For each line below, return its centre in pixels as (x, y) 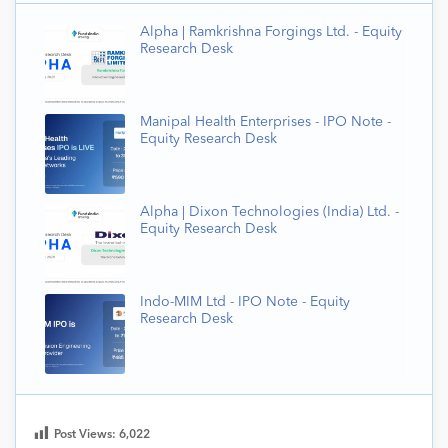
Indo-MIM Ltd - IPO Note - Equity (245, 301)
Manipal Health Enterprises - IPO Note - (265, 121)
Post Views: (86, 434)
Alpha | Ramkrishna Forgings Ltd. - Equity (271, 31)
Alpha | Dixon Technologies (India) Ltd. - (269, 211)
